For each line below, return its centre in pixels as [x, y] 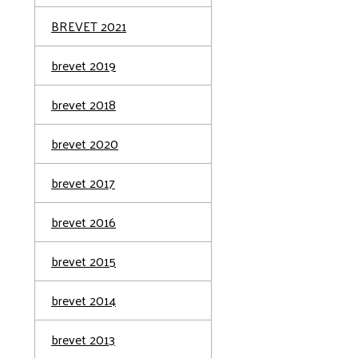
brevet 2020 [85, 143]
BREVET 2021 [89, 26]
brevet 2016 [84, 222]
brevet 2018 [84, 104]
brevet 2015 [84, 261]
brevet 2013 [83, 339]
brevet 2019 [84, 65]
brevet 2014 [84, 300]
